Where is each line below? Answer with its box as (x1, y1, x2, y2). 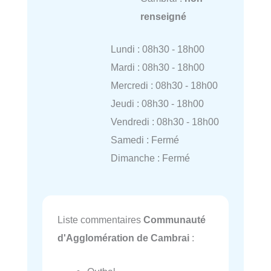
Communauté (143, 214, 206, 225)
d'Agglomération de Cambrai (57, 232, 189, 243)
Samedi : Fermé (110, 134, 179, 146)
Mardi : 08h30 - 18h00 (110, 62, 204, 73)
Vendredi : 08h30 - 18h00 (110, 116, 219, 128)
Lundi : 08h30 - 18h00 (110, 44, 204, 55)
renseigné (140, 10, 186, 22)
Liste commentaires (57, 214, 143, 225)
